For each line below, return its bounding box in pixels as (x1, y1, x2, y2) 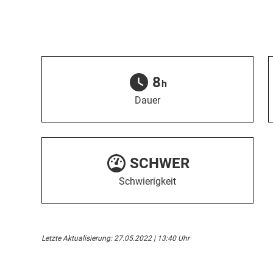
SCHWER (130, 155, 190, 172)
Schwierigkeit (119, 175, 176, 188)
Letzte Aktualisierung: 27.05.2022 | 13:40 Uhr (41, 234, 190, 243)
